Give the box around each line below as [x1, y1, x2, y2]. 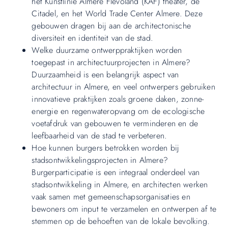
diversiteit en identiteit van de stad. [32, 32, 153, 44]
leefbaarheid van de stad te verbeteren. [32, 130, 167, 142]
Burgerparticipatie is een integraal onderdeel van [32, 166, 200, 179]
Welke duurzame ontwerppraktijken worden [32, 44, 182, 56]
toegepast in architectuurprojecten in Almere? [32, 56, 191, 69]
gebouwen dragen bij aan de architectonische [32, 20, 191, 32]
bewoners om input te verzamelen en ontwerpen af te [32, 203, 217, 215]
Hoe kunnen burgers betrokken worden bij [32, 142, 180, 154]
